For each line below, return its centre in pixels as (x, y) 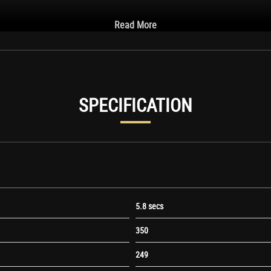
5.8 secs (149, 206)
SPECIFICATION (135, 105)
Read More (135, 24)
